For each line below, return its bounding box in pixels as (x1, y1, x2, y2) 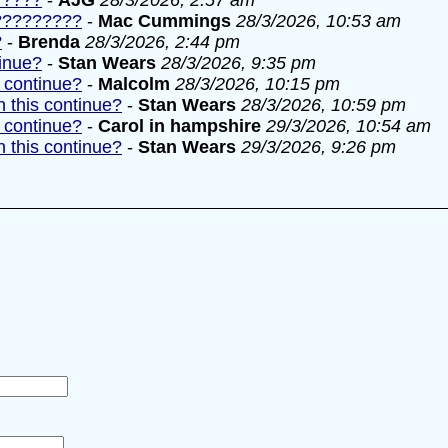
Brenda (18, 32, 80, 52)
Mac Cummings (98, 11, 231, 31)
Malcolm (98, 74, 170, 94)
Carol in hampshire (98, 116, 261, 136)
